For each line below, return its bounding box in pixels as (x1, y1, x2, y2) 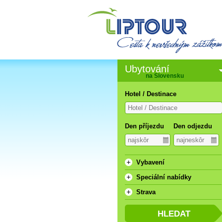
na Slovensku (146, 72, 184, 79)
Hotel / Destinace (125, 90, 176, 98)
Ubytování (125, 63, 169, 74)
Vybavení (136, 159, 165, 166)
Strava (136, 188, 156, 196)
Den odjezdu (173, 122, 212, 130)
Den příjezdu (125, 122, 164, 130)
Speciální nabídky (136, 173, 191, 181)
